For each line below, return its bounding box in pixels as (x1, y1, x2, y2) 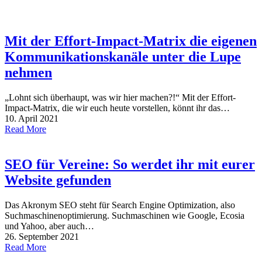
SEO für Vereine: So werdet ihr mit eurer (5, 157, 255, 173)
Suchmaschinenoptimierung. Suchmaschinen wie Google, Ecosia (5, 211, 244, 220)
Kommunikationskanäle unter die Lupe (5, 49, 241, 65)
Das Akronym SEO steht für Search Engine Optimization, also (5, 200, 235, 210)
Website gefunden (5, 173, 111, 188)
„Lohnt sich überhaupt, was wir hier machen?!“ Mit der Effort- (5, 92, 236, 103)
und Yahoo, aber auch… (5, 221, 94, 231)
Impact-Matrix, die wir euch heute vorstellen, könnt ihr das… (5, 103, 230, 113)
